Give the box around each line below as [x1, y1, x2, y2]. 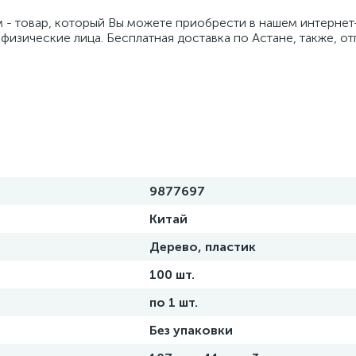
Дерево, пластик [149, 239, 256, 254]
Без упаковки [149, 323, 233, 338]
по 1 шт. [149, 295, 198, 310]
